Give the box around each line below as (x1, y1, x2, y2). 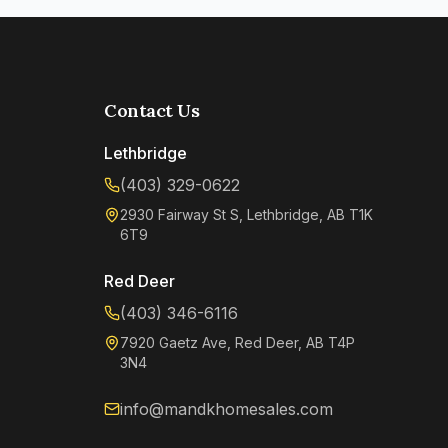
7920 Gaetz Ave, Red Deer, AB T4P (120, 334, 355, 352)
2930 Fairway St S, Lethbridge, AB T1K (120, 206, 373, 224)
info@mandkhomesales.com (120, 399, 333, 420)
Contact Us (104, 99, 200, 123)
